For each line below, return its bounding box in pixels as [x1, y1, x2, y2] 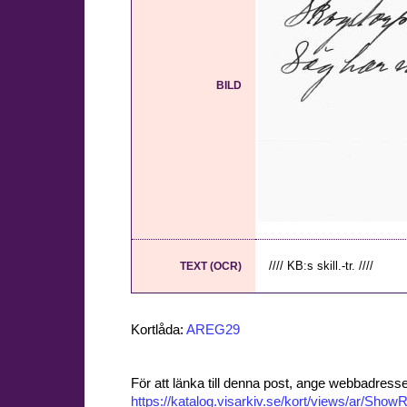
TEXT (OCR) [180, 260, 242, 273]
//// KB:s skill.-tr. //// [269, 259, 373, 273]
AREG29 [186, 322, 240, 337]
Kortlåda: [131, 322, 186, 337]
